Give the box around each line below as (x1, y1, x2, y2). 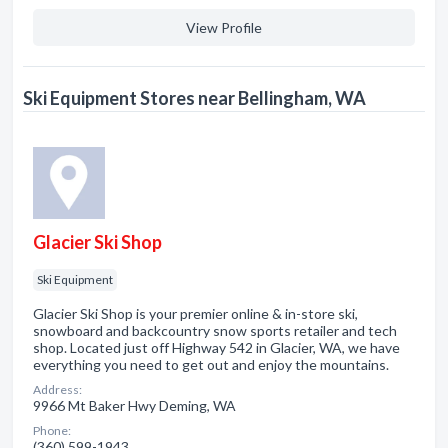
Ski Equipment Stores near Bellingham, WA (23, 87, 366, 109)
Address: (33, 382, 82, 397)
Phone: (33, 423, 71, 438)
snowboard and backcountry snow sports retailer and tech (33, 322, 397, 339)
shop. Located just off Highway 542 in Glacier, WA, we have (33, 339, 400, 356)
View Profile (186, 19, 262, 36)
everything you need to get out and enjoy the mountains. (33, 356, 389, 373)
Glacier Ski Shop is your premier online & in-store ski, (33, 305, 358, 322)
